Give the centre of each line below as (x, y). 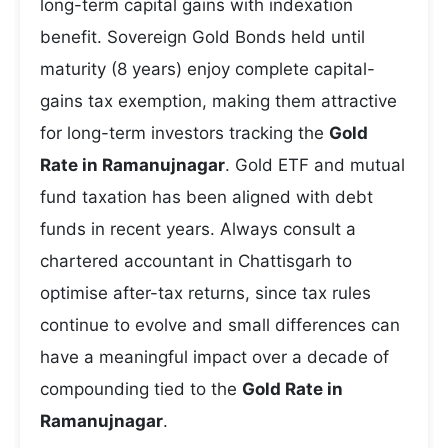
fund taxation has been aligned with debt (206, 197)
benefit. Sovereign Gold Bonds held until (202, 37)
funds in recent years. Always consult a (198, 229)
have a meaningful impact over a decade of (214, 357)
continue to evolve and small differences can (220, 325)
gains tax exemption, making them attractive (218, 101)
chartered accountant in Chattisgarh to (196, 261)
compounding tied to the (141, 389)
